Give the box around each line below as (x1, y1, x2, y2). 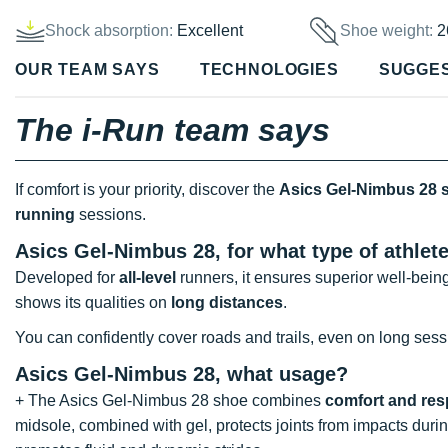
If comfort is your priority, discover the (15, 180, 279, 198)
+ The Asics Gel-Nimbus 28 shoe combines (15, 391, 325, 409)
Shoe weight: (340, 22, 438, 40)
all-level (119, 268, 176, 286)
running (15, 205, 75, 223)
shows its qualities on (15, 293, 171, 311)
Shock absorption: (45, 22, 173, 40)
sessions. (75, 205, 146, 223)
